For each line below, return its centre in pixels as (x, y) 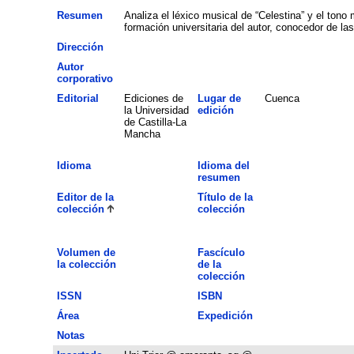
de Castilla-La (155, 122)
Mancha (142, 134)
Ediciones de (153, 98)
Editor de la (85, 197)
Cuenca (282, 98)
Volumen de (86, 252)
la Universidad (156, 110)
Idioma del (223, 165)
